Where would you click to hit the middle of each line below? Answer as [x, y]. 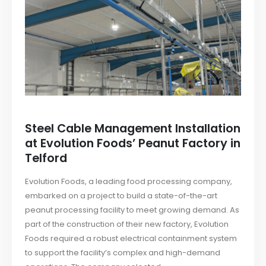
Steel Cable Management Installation [133, 128]
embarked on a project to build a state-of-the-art [121, 195]
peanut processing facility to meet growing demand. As [132, 210]
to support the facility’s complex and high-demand [123, 252]
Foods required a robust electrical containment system [131, 238]
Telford [46, 158]
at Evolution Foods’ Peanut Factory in [133, 143]
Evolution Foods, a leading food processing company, [129, 181]
